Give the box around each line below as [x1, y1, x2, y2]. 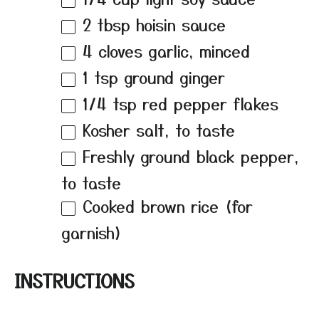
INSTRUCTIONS [14, 266, 135, 293]
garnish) [61, 220, 122, 244]
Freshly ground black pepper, [83, 144, 299, 167]
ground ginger [118, 66, 225, 89]
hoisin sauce [130, 13, 226, 36]
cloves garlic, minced [93, 39, 250, 63]
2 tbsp [83, 13, 130, 36]
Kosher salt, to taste [83, 117, 235, 141]
